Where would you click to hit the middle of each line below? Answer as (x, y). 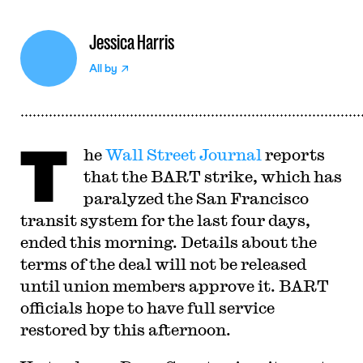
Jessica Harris (131, 43)
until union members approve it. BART (174, 286)
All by (103, 69)
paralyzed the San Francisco (196, 198)
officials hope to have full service (147, 307)
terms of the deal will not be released (163, 264)
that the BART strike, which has (212, 176)
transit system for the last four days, (165, 220)
